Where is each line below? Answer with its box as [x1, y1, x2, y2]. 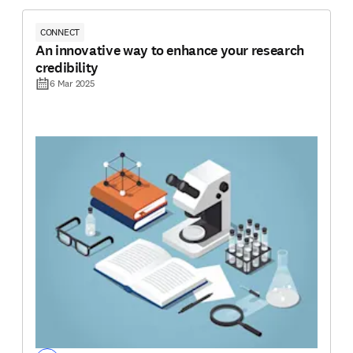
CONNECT [40, 26, 80, 39]
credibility [35, 58, 99, 78]
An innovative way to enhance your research [35, 41, 304, 61]
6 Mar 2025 [50, 77, 95, 90]
